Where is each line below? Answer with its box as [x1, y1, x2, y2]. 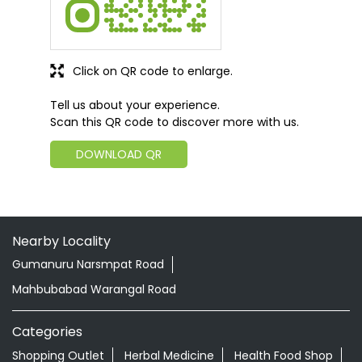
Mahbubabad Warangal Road [12, 281, 176, 298]
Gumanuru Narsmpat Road [12, 256, 164, 273]
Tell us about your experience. [50, 96, 220, 113]
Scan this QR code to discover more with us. [50, 113, 299, 130]
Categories [12, 322, 82, 341]
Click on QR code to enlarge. [73, 62, 233, 79]
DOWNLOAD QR [76, 145, 162, 162]
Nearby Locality [12, 231, 111, 250]
